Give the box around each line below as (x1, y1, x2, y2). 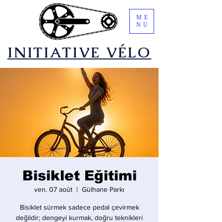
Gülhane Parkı (82, 185, 124, 193)
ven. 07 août (34, 185, 72, 193)
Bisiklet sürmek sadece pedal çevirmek (19, 203, 139, 211)
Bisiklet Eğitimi (22, 168, 137, 183)
